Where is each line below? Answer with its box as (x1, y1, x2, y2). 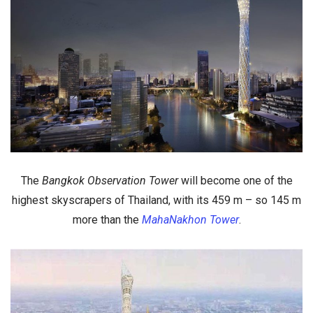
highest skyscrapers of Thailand (12, 194, 168, 208)
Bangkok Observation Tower (41, 174, 181, 188)
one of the (242, 174, 293, 188)
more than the (72, 213, 142, 227)
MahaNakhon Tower (141, 213, 239, 227)
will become (180, 174, 243, 188)
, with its (168, 194, 212, 208)
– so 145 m (242, 194, 301, 208)
